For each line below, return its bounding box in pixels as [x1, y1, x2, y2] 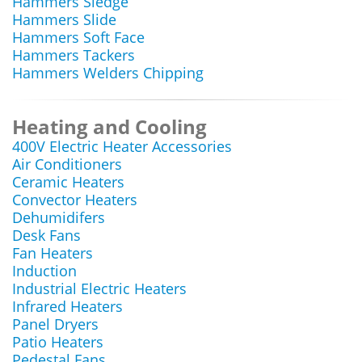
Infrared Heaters [12, 297, 123, 316]
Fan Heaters [12, 243, 93, 263]
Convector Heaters [12, 190, 137, 209]
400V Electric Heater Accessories [12, 137, 232, 156]
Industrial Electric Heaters [12, 279, 187, 298]
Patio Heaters [12, 332, 103, 351]
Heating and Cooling [12, 113, 207, 140]
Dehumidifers [12, 208, 105, 227]
